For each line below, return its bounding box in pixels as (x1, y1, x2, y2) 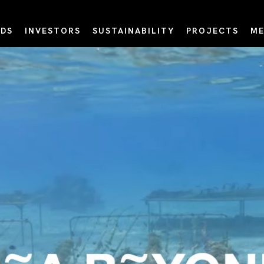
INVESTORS (24, 26, 81, 36)
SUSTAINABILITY (92, 26, 174, 36)
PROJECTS (186, 26, 239, 36)
